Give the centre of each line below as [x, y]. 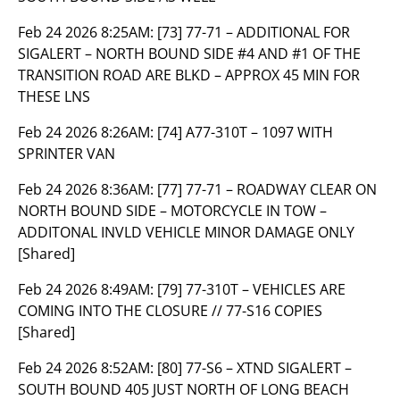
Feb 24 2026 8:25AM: [87, 32]
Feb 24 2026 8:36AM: [87, 189]
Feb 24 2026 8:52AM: [87, 368]
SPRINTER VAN [67, 154]
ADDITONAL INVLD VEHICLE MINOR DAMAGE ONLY [186, 232]
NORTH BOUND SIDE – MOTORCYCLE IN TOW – [172, 211]
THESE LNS [54, 96]
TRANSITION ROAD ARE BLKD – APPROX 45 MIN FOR [189, 75]
